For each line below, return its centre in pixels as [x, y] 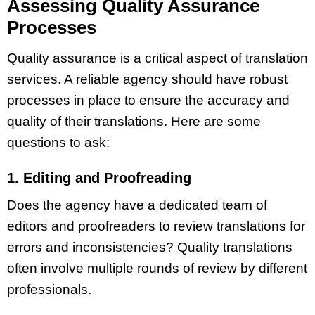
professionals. [49, 290]
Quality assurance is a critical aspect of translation [157, 58]
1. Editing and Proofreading [99, 178]
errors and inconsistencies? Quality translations [150, 247]
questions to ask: [58, 142]
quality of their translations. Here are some [134, 121]
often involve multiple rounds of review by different [157, 269]
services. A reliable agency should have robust [147, 79]
